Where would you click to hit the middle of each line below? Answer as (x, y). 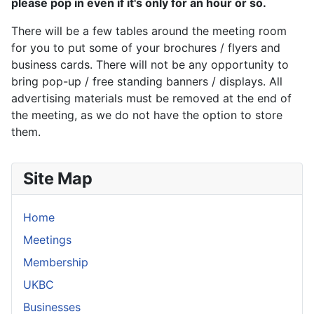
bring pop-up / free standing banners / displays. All (147, 81)
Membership (56, 262)
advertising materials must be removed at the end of (151, 98)
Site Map (58, 178)
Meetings (47, 240)
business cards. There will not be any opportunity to (150, 64)
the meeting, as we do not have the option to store (147, 115)
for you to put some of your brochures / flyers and (146, 48)
